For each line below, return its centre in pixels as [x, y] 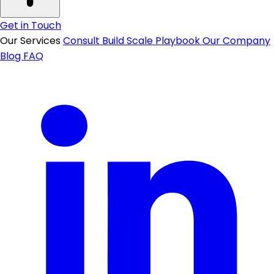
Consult [83, 41]
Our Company [236, 41]
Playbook [179, 41]
